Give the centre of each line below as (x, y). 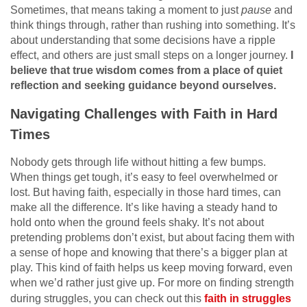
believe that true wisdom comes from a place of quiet (146, 70)
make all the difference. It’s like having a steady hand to (144, 207)
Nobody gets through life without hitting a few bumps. (138, 162)
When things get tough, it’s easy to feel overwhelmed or (144, 177)
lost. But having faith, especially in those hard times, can (146, 192)
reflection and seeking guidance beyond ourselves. (143, 85)
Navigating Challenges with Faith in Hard (144, 113)
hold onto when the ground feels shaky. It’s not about (137, 222)
